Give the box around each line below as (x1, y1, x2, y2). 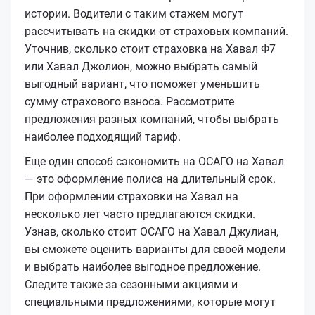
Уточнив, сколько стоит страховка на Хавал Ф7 (25, 41, 276, 56)
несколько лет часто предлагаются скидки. (25, 207, 255, 221)
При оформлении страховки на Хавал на (25, 189, 238, 203)
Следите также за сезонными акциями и (25, 277, 238, 291)
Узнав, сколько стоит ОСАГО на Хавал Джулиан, (25, 224, 278, 238)
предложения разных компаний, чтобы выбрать (25, 112, 279, 126)
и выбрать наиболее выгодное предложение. (25, 259, 261, 274)
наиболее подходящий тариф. (25, 129, 181, 143)
